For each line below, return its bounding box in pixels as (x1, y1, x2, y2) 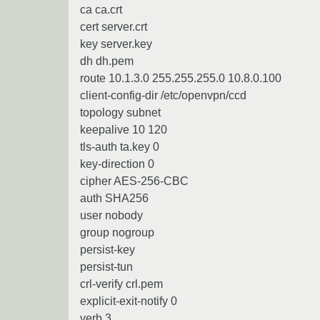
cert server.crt (80, 20, 147, 33)
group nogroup (80, 226, 154, 239)
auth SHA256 (80, 191, 149, 204)
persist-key (80, 243, 135, 256)
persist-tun (80, 260, 133, 273)
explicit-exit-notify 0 (80, 294, 177, 307)
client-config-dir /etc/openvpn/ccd (80, 89, 246, 101)
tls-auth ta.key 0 (80, 140, 159, 153)
